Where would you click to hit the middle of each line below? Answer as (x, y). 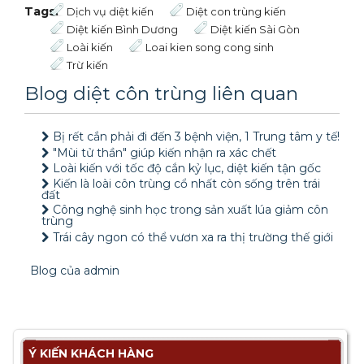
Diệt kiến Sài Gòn (256, 30)
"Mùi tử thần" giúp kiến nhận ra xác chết (165, 152)
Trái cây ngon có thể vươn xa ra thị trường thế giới (193, 237)
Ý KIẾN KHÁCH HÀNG (91, 353)
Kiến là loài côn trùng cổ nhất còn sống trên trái (186, 183)
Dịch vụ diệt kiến (110, 12)
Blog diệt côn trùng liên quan (161, 93)
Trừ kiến (88, 65)
